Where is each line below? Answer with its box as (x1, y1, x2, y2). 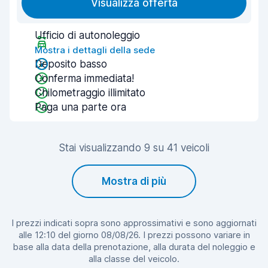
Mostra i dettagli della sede (35, 44, 155, 56)
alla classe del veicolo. (89, 253, 179, 264)
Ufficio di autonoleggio (35, 29, 140, 41)
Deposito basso (35, 58, 107, 70)
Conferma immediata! (35, 72, 134, 84)
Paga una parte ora (35, 101, 126, 113)
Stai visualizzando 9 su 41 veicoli (59, 142, 209, 154)
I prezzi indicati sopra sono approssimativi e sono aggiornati (11, 217, 257, 229)
